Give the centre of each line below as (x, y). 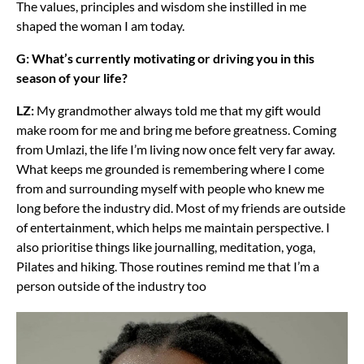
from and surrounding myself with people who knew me (170, 188)
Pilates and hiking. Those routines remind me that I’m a (168, 266)
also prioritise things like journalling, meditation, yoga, (166, 246)
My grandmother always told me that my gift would (178, 110)
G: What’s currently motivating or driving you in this (165, 58)
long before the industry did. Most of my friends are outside (181, 207)
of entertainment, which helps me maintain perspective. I (173, 227)
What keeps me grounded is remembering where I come (170, 168)
